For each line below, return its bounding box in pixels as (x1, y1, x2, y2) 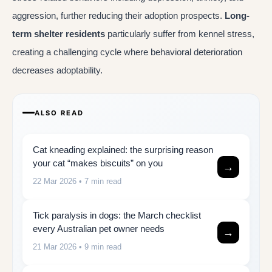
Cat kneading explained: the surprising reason (33, 144, 213, 155)
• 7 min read (76, 176, 121, 186)
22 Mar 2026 (33, 176, 76, 186)
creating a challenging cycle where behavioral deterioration (12, 47, 242, 58)
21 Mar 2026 (33, 242, 76, 251)
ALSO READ (35, 108, 84, 117)
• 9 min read (76, 242, 121, 251)
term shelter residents (12, 29, 105, 39)
